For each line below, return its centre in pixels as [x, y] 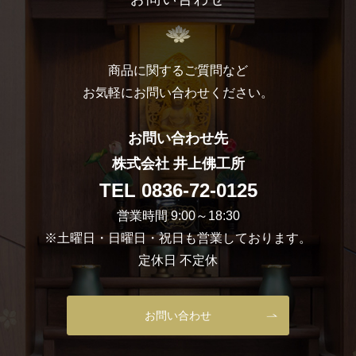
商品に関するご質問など [178, 71]
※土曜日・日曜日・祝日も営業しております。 [178, 238]
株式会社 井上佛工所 [178, 164]
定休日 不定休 [178, 261]
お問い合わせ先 [178, 139]
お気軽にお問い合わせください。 [178, 93]
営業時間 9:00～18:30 [178, 216]
